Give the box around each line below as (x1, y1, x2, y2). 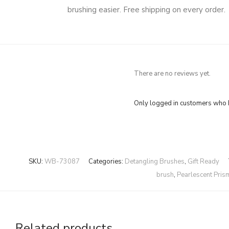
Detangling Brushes (124, 157, 185, 166)
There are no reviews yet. (134, 69, 211, 78)
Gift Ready (187, 157, 219, 166)
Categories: (88, 157, 125, 166)
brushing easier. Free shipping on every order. (67, 5, 225, 15)
